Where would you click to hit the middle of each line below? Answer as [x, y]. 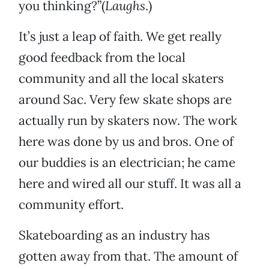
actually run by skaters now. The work [128, 121]
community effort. [71, 205]
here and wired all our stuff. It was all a [130, 184]
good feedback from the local [102, 58]
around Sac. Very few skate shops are [125, 100]
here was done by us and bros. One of [126, 142]
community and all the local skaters [121, 79]
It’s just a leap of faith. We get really [120, 37]
